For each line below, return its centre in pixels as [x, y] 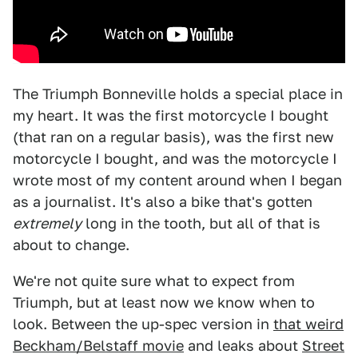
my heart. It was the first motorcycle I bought [171, 115]
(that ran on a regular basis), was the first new [173, 137]
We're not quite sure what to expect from [154, 281]
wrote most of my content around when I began [177, 180]
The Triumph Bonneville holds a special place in [178, 94]
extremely [47, 223]
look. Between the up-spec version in [143, 324]
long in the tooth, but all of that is [201, 223]
